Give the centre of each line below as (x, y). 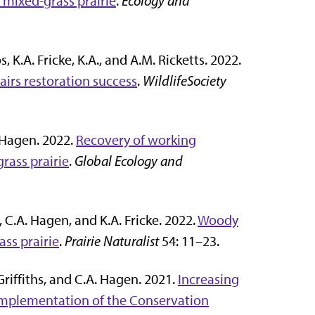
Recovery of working (136, 140)
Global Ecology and (129, 161)
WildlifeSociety (185, 81)
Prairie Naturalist (112, 242)
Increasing (208, 279)
